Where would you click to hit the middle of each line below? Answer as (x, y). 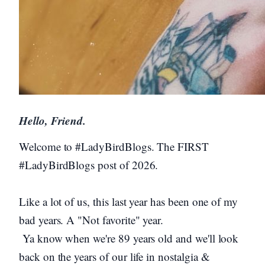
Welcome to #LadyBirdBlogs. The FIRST (114, 146)
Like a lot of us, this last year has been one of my (129, 201)
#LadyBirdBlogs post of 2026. (91, 165)
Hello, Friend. (54, 120)
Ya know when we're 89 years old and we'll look (129, 238)
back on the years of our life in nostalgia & (114, 256)
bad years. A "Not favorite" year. (91, 220)
